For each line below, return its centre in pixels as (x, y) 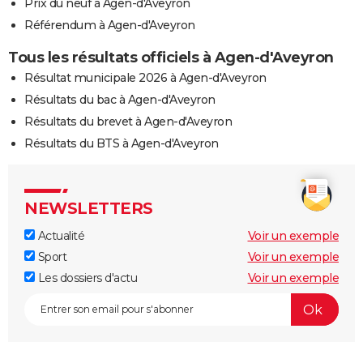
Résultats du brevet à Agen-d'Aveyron (128, 122)
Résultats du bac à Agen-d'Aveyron (120, 100)
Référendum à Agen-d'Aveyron (110, 26)
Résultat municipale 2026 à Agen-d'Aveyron (145, 78)
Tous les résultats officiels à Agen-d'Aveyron (171, 58)
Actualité (60, 236)
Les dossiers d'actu (86, 278)
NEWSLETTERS (89, 209)
